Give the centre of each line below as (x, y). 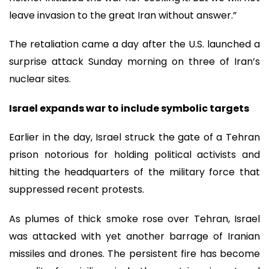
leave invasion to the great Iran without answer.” (123, 15)
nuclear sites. (40, 79)
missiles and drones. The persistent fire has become (134, 253)
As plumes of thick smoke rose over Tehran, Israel (134, 219)
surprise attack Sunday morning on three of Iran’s (134, 62)
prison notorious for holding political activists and (134, 155)
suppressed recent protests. (77, 190)
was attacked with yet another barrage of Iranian (134, 236)
